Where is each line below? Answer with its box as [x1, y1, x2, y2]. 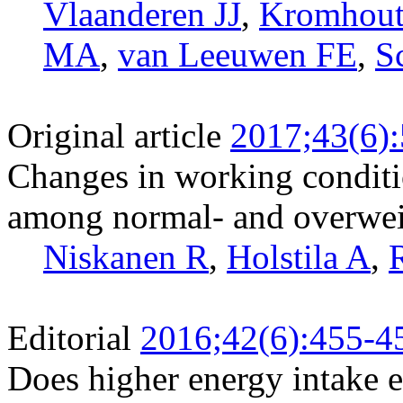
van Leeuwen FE [118, 34, 357, 74]
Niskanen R [43, 237, 209, 276]
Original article [7, 115, 221, 155]
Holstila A [227, 237, 371, 276]
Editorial [7, 318, 131, 357]
